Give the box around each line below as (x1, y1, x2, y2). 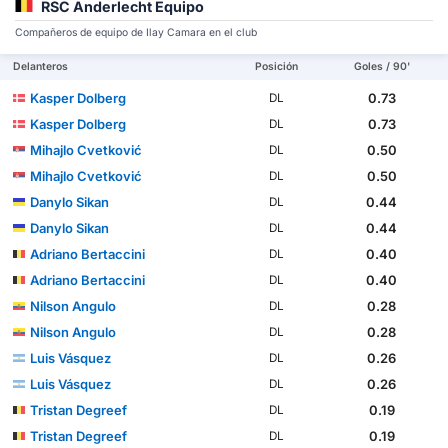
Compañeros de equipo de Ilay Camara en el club (15, 25, 257, 39)
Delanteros (13, 59, 69, 73)
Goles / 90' (353, 59, 410, 73)
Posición (255, 59, 299, 73)
